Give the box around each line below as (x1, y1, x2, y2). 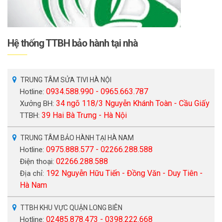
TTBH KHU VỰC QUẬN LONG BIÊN (20, 203, 122, 212)
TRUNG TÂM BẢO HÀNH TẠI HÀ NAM (20, 133, 134, 142)
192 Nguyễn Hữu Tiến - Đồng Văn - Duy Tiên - (46, 168, 203, 178)
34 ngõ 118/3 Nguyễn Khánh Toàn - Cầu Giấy (56, 98, 210, 108)
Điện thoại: (20, 157, 56, 166)
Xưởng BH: (20, 99, 56, 108)
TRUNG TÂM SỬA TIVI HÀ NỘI (20, 75, 111, 84)
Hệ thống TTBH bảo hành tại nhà (7, 37, 138, 49)
